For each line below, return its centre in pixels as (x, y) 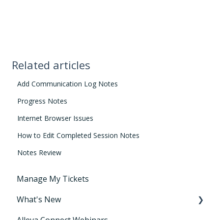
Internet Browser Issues (55, 118)
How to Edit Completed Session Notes (79, 136)
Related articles (51, 65)
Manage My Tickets (53, 179)
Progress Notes (42, 101)
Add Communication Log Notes (68, 84)
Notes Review (40, 153)
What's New (39, 199)
